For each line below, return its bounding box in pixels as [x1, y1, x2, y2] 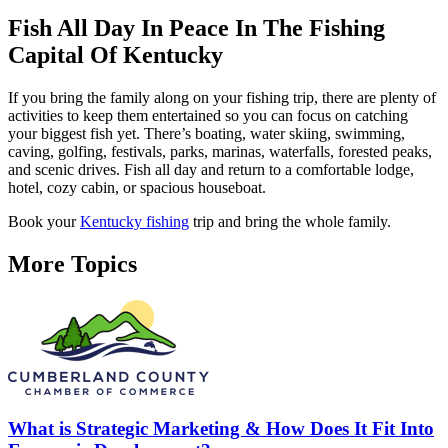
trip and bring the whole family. [189, 212, 395, 230]
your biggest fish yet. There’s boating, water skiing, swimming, [8, 124, 405, 142]
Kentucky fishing [80, 212, 189, 230]
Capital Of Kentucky [8, 41, 223, 68]
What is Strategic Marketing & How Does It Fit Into [8, 418, 434, 440]
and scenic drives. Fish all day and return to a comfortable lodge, [8, 160, 414, 178]
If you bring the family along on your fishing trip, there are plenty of [8, 88, 436, 106]
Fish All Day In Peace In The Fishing [8, 14, 385, 41]
